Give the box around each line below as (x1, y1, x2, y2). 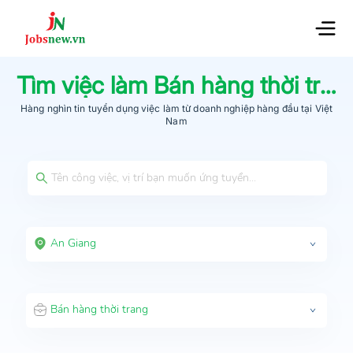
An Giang (50, 235, 96, 251)
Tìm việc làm (17, 70, 154, 99)
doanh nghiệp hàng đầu (191, 102, 299, 114)
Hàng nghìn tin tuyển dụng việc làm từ (20, 102, 191, 114)
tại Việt (299, 102, 333, 114)
